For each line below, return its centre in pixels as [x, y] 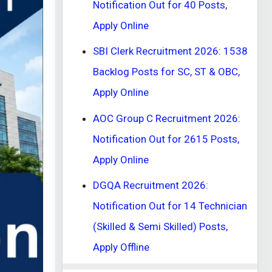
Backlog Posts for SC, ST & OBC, [166, 72]
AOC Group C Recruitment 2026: [167, 118]
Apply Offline [121, 247]
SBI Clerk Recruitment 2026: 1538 [170, 51]
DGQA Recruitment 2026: [151, 185]
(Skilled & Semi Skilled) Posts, [160, 226]
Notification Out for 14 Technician [170, 206]
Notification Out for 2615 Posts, [166, 139]
